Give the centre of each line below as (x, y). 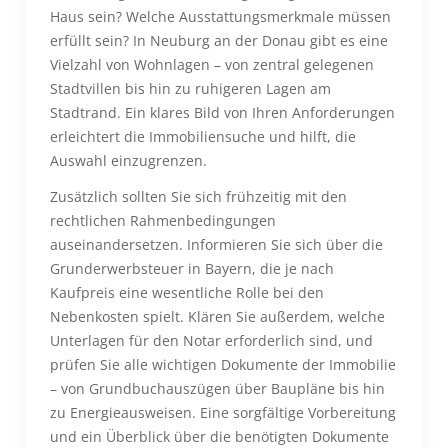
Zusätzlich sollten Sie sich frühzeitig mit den (198, 196)
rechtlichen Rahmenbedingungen (163, 220)
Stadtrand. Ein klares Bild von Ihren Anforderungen (222, 112)
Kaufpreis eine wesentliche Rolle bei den (187, 292)
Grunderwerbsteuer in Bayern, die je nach (192, 268)
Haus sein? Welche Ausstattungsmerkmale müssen (220, 16)
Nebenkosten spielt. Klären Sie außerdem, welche (217, 316)
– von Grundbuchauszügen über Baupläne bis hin (217, 388)
